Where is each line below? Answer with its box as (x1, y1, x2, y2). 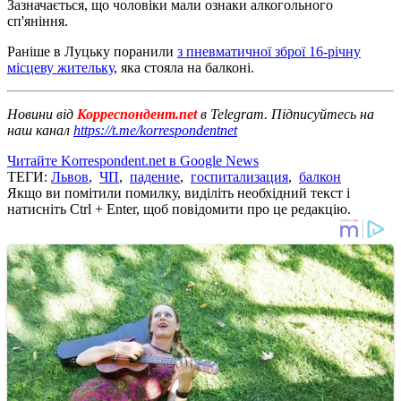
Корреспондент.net (73, 106, 200, 122)
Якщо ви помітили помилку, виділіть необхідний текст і (7, 184, 350, 200)
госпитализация (191, 168, 288, 184)
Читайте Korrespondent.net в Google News (7, 152, 259, 168)
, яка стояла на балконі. (114, 59, 254, 75)
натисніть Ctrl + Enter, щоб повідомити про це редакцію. (7, 200, 351, 217)
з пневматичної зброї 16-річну (177, 43, 361, 59)
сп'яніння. (7, 13, 68, 29)
